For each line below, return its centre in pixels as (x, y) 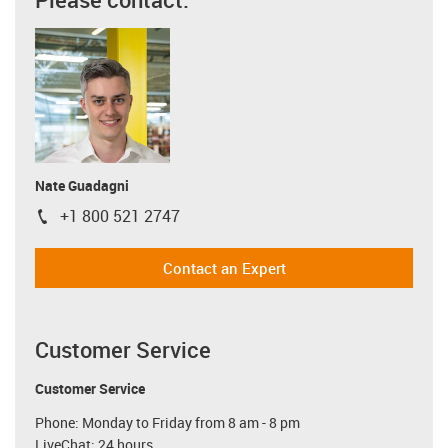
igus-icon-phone (90, 220)
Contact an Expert (224, 268)
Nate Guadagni (82, 185)
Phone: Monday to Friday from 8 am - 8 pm (167, 422)
